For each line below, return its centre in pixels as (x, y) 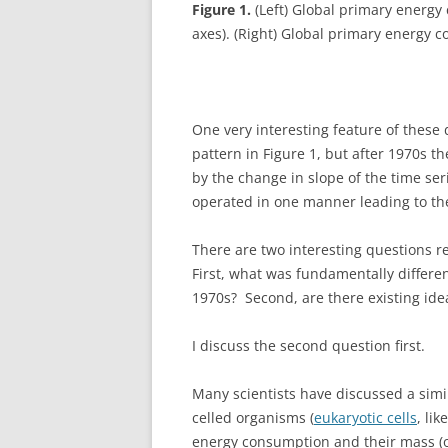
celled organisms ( (253, 417)
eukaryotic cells (365, 417)
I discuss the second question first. (308, 345)
